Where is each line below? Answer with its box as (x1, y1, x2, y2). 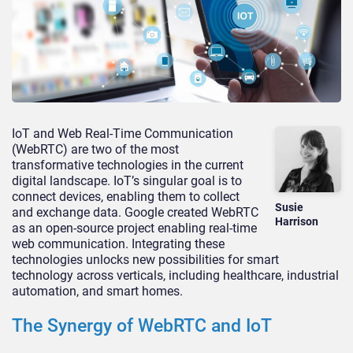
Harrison (275, 214, 319, 228)
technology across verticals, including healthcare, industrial (12, 268, 339, 284)
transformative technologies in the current (12, 158, 243, 173)
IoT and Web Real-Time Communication (12, 126, 233, 142)
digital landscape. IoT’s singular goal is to (12, 173, 242, 189)
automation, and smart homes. (12, 284, 183, 299)
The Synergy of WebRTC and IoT (12, 315, 272, 337)
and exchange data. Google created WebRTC (12, 205, 258, 221)
